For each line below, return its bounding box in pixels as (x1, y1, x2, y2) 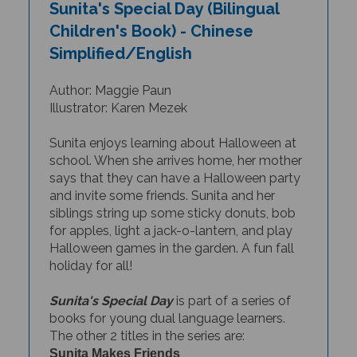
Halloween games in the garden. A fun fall (49, 222, 294, 238)
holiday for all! (49, 240, 132, 256)
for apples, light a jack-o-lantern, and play (49, 205, 292, 221)
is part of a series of (172, 275, 291, 291)
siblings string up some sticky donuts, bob (49, 187, 296, 203)
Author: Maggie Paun (49, 65, 171, 80)
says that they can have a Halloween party (49, 152, 300, 168)
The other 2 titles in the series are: (49, 310, 245, 326)
